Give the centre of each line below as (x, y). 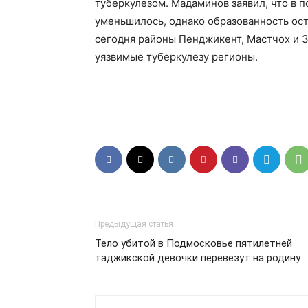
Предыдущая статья (134, 224)
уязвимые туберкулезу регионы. (176, 57)
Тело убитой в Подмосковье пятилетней (194, 243)
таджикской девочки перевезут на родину (198, 258)
